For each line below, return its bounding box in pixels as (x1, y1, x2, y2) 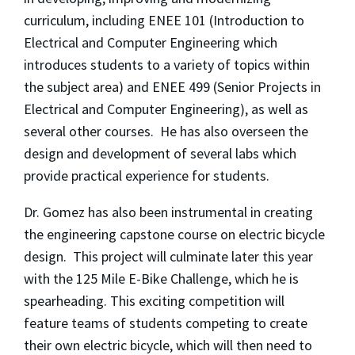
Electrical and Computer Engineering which (24, 33, 277, 52)
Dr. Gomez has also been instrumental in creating (24, 203, 313, 222)
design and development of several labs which (24, 144, 296, 163)
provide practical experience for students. (24, 166, 269, 185)
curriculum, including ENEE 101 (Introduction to (24, 11, 304, 30)
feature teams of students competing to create (24, 314, 307, 333)
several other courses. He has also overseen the (24, 122, 308, 141)
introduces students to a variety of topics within (24, 55, 310, 74)
